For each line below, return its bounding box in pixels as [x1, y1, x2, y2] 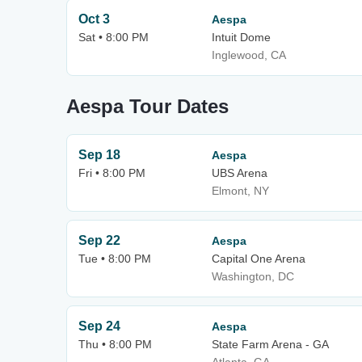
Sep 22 [78, 234, 120, 247]
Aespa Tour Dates [66, 95, 229, 117]
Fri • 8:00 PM [78, 166, 145, 179]
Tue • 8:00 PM [78, 252, 151, 265]
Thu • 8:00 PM [78, 338, 152, 351]
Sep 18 [78, 148, 120, 162]
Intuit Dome [212, 31, 271, 44]
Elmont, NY [212, 184, 269, 197]
